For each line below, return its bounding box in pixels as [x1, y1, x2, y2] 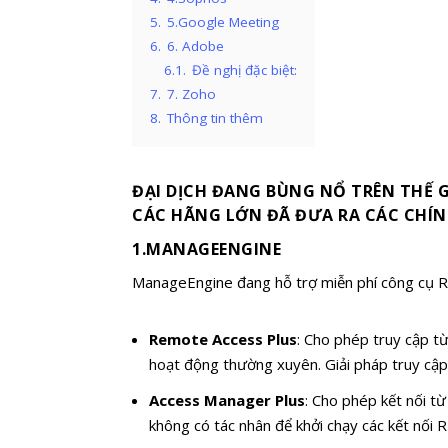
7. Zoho [167, 84, 216, 103]
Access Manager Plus [149, 389, 306, 410]
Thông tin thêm [167, 108, 263, 127]
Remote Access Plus [149, 329, 298, 350]
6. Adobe [167, 36, 224, 55]
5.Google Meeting [167, 12, 279, 31]
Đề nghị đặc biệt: [192, 60, 297, 79]
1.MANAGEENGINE [132, 237, 281, 260]
